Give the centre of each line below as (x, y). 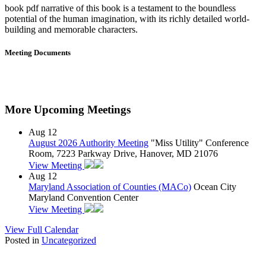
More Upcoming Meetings (68, 109)
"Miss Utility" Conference (200, 143)
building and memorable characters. (71, 29)
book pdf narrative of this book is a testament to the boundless (120, 8)
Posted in (23, 240)
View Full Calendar (42, 230)
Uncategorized (69, 240)
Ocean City (215, 187)
